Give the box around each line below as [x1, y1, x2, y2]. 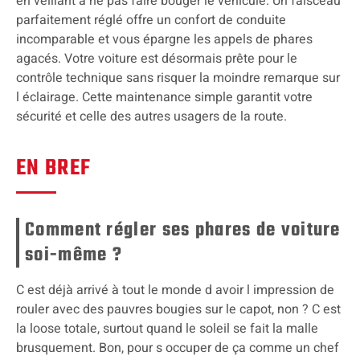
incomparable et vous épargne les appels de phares [16, 30, 313, 50]
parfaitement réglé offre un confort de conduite [16, 10, 286, 31]
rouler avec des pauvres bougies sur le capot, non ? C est [16, 300, 341, 320]
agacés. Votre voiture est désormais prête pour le [16, 49, 297, 69]
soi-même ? [25, 240, 123, 271]
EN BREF [16, 151, 92, 186]
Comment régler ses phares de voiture [25, 215, 341, 246]
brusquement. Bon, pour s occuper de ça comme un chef [16, 338, 339, 358]
